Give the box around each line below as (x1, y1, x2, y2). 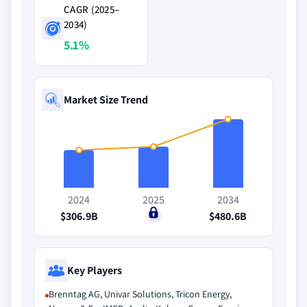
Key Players (67, 262, 122, 278)
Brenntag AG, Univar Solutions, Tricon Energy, (49, 288, 232, 300)
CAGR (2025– (64, 3, 120, 16)
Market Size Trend (64, 92, 148, 107)
